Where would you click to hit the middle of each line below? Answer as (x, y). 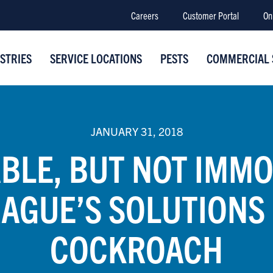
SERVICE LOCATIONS (96, 58)
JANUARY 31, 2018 (136, 131)
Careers (144, 15)
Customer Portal (211, 15)
